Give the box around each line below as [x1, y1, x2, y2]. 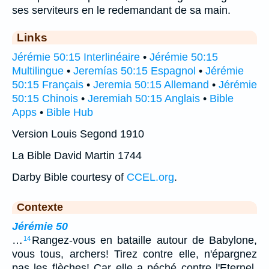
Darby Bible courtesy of [12, 171, 127, 184]
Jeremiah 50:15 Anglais [88, 92, 200, 105]
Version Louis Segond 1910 [12, 128, 144, 141]
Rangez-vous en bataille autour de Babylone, [32, 234, 257, 247]
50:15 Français [12, 79, 83, 91]
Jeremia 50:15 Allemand [93, 79, 209, 91]
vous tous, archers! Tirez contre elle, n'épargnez [12, 248, 257, 261]
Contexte [17, 201, 63, 214]
